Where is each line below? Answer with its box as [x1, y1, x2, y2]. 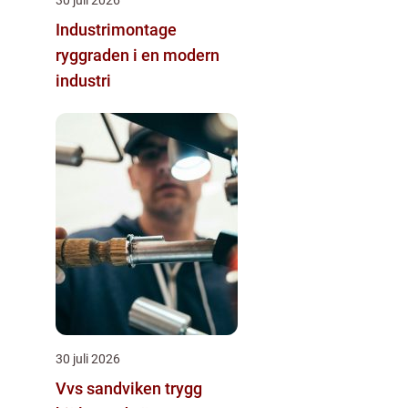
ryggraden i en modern [56, 45, 219, 65]
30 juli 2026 [56, 351, 120, 366]
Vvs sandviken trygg [56, 378, 165, 398]
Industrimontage [56, 19, 177, 39]
